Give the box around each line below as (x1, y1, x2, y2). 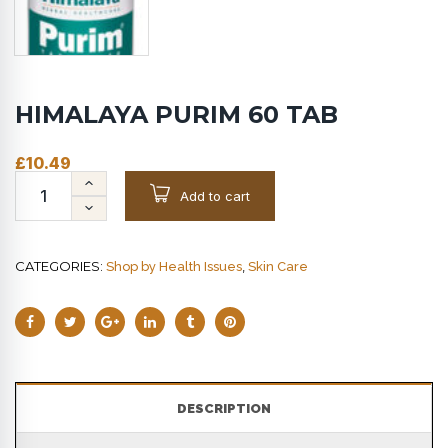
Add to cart (180, 188, 250, 205)
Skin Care (248, 259, 308, 275)
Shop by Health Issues (106, 259, 242, 275)
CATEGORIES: (15, 258, 106, 275)
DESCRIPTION (177, 401, 271, 417)
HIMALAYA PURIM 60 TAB (15, 100, 338, 130)
